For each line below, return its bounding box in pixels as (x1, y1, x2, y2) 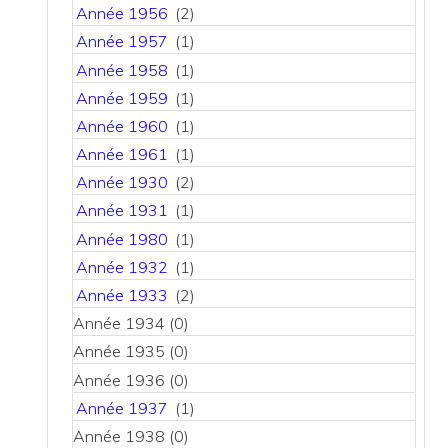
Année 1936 (73, 369, 169, 390)
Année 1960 (76, 115, 169, 136)
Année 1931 (76, 200, 169, 221)
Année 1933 (76, 285, 169, 306)
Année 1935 (73, 341, 169, 362)
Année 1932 (76, 256, 169, 277)
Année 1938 (73, 425, 169, 446)
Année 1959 (76, 87, 169, 108)
